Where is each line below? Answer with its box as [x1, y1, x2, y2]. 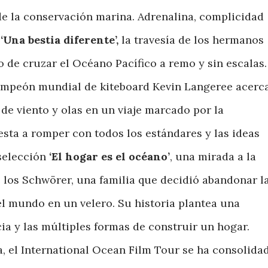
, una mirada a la [170, 150, 256, 164]
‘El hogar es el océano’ [49, 150, 170, 164]
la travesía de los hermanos [118, 33, 264, 47]
